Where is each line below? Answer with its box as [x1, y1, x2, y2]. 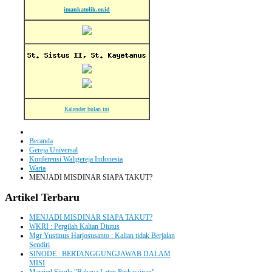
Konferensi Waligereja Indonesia [29, 154, 123, 163]
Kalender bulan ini [64, 105, 109, 112]
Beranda [29, 136, 53, 145]
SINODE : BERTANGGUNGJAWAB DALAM [29, 249, 171, 258]
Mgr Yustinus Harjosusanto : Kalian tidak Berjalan [29, 231, 175, 240]
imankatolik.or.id [64, 5, 110, 13]
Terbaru [38, 191, 80, 203]
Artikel [5, 191, 38, 203]
